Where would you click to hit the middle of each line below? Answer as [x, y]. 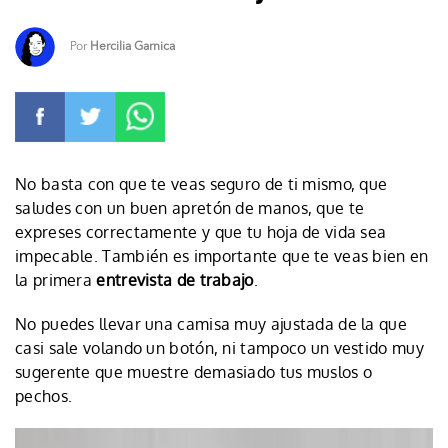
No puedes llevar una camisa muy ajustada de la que [211, 323]
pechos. [48, 395]
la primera [56, 279]
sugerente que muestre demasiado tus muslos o [194, 371]
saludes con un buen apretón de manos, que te [190, 207]
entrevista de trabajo [175, 279]
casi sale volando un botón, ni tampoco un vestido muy [219, 347]
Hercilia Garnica [132, 46]
